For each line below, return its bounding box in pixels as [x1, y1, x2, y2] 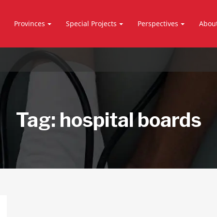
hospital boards [59, 108, 201, 132]
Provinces [14, 19, 46, 28]
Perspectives [138, 19, 179, 28]
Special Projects [66, 19, 117, 28]
